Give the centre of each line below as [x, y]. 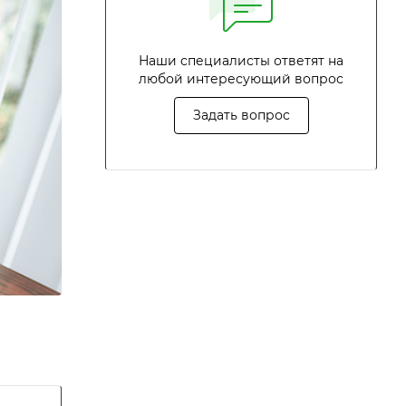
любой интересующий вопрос [241, 79]
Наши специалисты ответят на [241, 61]
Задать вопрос [241, 115]
